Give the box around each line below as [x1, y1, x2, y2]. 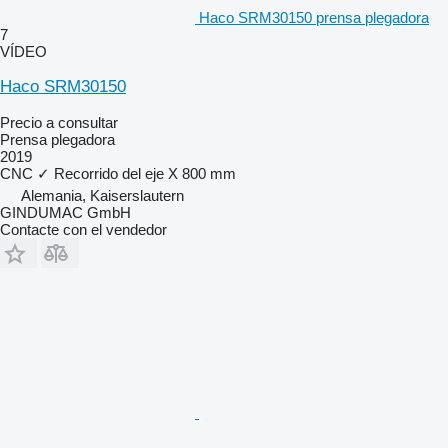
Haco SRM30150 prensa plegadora [199, 8, 429, 26]
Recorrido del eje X [54, 164, 178, 182]
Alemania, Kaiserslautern [21, 186, 184, 204]
